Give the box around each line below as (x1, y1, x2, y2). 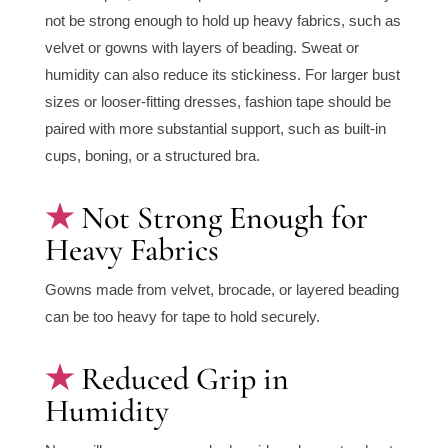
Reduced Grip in (80, 359, 289, 399)
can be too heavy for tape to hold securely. (44, 308, 320, 326)
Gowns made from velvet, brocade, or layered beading (44, 281, 399, 299)
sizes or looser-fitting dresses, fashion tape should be (44, 93, 391, 111)
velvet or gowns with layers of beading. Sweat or (44, 39, 359, 57)
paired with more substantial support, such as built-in (44, 120, 386, 138)
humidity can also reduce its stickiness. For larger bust (44, 66, 400, 84)
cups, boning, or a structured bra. (44, 147, 260, 165)
